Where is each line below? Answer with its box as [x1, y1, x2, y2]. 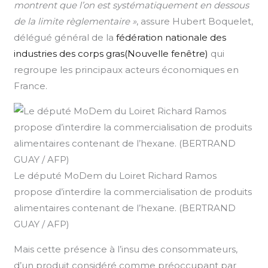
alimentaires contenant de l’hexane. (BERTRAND [14, 202, 236, 214]
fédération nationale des [116, 31, 227, 43]
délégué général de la [14, 31, 117, 43]
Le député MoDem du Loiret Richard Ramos [14, 169, 217, 181]
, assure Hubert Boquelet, [136, 15, 254, 27]
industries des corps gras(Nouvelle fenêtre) [14, 47, 209, 59]
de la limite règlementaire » [14, 15, 137, 27]
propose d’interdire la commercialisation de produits [14, 185, 252, 197]
